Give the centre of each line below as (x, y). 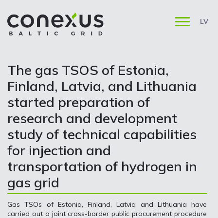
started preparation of (79, 102)
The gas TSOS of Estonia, (88, 70)
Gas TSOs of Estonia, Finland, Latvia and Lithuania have (107, 204)
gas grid (33, 182)
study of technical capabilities (102, 134)
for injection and (59, 150)
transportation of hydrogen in (102, 166)
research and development (92, 118)
